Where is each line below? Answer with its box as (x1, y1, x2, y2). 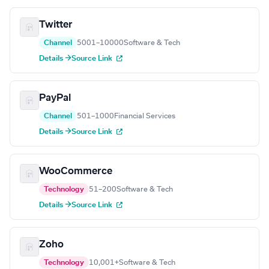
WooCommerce (39, 166, 112, 177)
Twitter (39, 20, 73, 30)
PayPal (39, 93, 71, 103)
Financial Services (114, 112, 175, 120)
